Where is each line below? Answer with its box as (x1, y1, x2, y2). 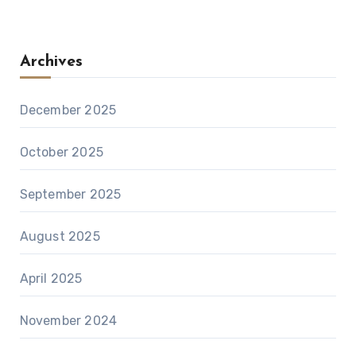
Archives (19, 53, 83, 70)
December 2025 (19, 102, 117, 118)
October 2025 (19, 144, 103, 160)
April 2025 (19, 270, 83, 286)
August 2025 (19, 228, 100, 244)
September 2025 (19, 186, 122, 202)
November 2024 (19, 312, 118, 328)
